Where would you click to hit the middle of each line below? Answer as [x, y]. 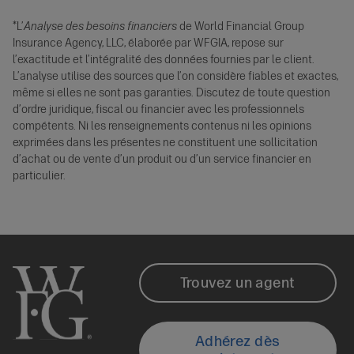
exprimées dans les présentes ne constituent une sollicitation [165, 143]
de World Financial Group [241, 27]
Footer [179, 284]
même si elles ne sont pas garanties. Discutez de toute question [171, 93]
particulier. [39, 176]
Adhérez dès [237, 341]
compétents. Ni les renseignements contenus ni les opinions [162, 126]
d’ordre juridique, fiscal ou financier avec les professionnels [158, 110]
